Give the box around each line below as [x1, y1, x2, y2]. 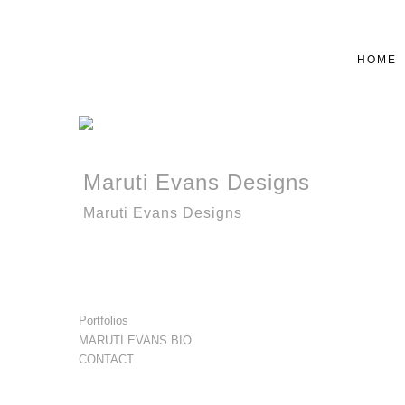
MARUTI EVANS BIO [79, 333, 193, 347]
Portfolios [79, 314, 129, 328]
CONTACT [79, 353, 135, 367]
